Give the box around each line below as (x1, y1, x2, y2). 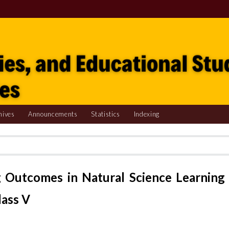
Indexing (133, 110, 160, 119)
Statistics (91, 110, 121, 119)
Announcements (28, 110, 78, 119)
